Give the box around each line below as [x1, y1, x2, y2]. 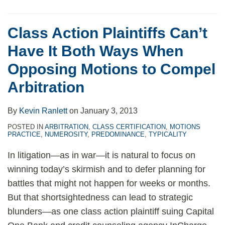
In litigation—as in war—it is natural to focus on [8, 150, 195, 160]
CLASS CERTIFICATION [92, 123, 166, 131]
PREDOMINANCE [91, 131, 145, 138]
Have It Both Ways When [8, 43, 183, 59]
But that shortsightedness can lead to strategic [8, 192, 193, 202]
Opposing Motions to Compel [8, 61, 215, 77]
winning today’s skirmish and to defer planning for [8, 164, 205, 174]
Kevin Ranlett [19, 106, 67, 115]
